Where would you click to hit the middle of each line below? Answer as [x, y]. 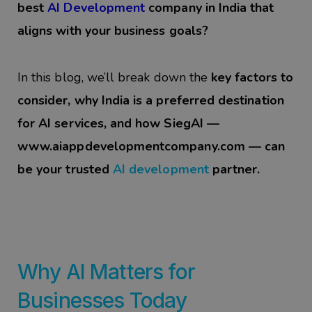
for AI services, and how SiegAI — [118, 123]
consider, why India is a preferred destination [151, 100]
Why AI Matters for [106, 271]
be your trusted [65, 169]
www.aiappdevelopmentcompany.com [131, 146]
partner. [234, 169]
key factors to [252, 77]
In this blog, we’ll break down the [115, 77]
